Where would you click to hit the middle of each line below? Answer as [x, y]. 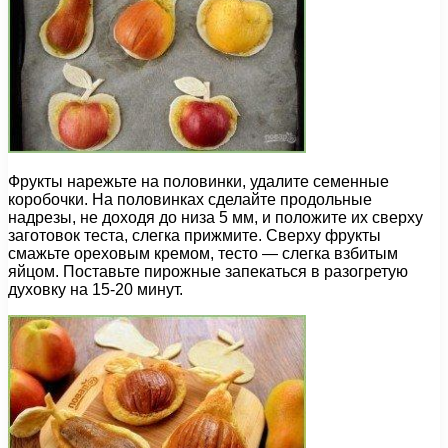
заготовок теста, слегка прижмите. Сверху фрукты [194, 236]
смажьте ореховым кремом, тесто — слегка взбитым [203, 254]
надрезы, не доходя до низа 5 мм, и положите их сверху [215, 218]
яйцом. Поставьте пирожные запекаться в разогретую [208, 272]
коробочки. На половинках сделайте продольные [190, 200]
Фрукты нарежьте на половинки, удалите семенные [198, 182]
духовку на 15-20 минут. [95, 290]
